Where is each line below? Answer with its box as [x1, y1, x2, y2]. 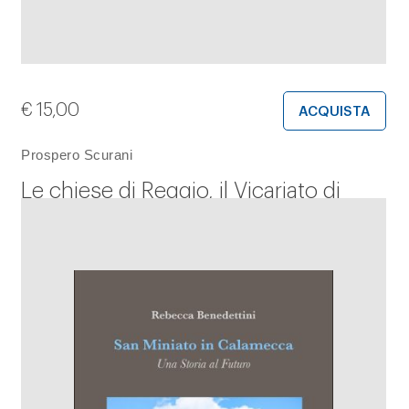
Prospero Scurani [21, 146, 132, 163]
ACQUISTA [299, 104, 371, 119]
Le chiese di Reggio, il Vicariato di [21, 179, 341, 202]
